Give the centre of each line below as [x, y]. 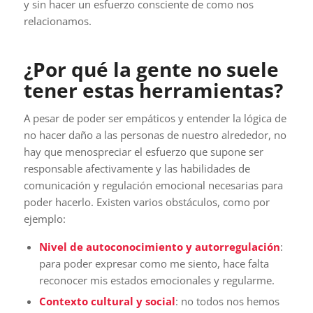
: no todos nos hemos [227, 301]
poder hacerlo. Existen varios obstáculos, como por [146, 202]
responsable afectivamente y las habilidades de [137, 169]
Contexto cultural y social [107, 301]
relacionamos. [57, 21]
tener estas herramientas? [153, 90]
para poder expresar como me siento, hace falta [154, 263]
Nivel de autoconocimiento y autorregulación [159, 246]
